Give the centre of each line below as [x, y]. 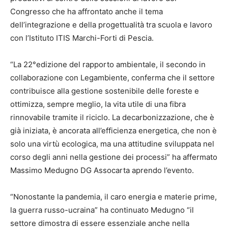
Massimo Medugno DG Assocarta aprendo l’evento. [102, 170]
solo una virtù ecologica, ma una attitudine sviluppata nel [112, 144]
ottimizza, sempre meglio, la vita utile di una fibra [98, 104]
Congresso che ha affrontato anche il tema [87, 12]
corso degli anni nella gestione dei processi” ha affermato [114, 157]
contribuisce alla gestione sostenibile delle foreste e [105, 91]
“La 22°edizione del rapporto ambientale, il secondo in [108, 65]
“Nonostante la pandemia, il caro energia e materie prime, [113, 197]
